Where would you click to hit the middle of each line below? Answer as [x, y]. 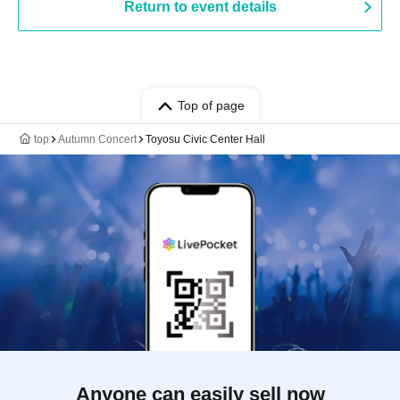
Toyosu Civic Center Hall [205, 139]
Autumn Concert [97, 139]
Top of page [211, 105]
